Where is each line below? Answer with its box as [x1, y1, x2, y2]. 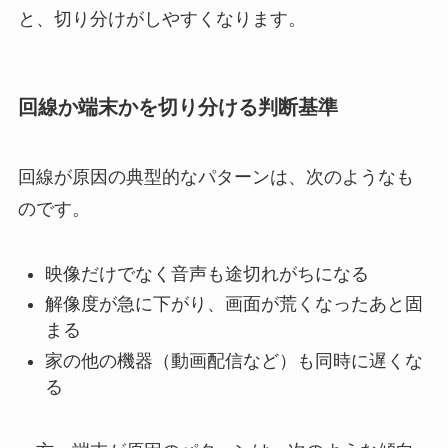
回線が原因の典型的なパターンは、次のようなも [17, 166, 414, 187]
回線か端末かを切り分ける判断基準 [17, 96, 338, 119]
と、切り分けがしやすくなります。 [17, 9, 306, 30]
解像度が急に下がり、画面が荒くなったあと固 [44, 294, 423, 315]
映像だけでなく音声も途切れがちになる [44, 263, 369, 284]
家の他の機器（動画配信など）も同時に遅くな [44, 350, 423, 371]
